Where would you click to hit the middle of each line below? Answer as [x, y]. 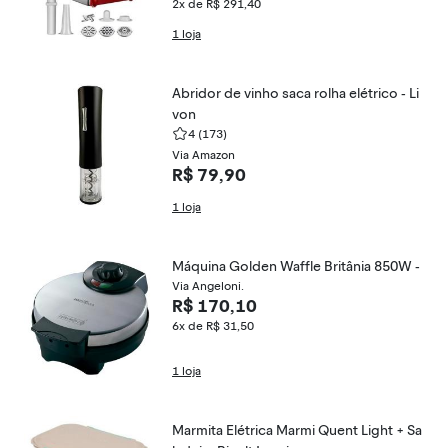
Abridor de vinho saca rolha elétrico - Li [295, 93]
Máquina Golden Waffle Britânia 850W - [372, 266]
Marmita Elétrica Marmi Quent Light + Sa [297, 430]
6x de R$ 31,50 [213, 326]
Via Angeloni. [208, 286]
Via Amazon [203, 155]
